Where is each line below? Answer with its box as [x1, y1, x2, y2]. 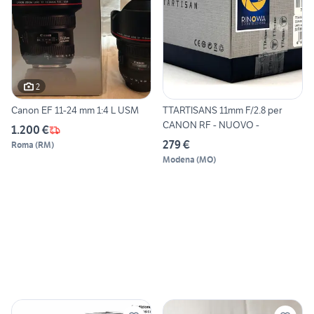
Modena [163, 154, 195, 165]
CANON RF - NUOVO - [163, 118, 259, 132]
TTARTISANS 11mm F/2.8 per [163, 104, 282, 117]
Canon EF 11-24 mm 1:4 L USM [11, 104, 139, 117]
